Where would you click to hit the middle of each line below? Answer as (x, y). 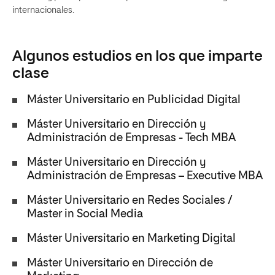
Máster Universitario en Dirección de (120, 263)
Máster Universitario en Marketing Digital (131, 239)
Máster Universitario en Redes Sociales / (130, 201)
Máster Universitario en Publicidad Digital (134, 100)
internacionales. (52, 10)
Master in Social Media (85, 214)
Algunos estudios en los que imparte (137, 56)
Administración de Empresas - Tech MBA (131, 138)
